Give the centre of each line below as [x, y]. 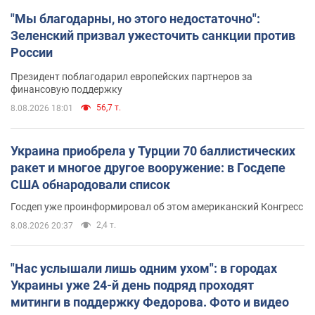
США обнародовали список [90, 184]
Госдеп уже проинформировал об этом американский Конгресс [157, 206]
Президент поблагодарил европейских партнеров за [131, 76]
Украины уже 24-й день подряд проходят [132, 285]
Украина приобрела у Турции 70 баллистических [153, 150]
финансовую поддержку [66, 89]
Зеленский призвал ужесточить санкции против [153, 35]
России [32, 52]
